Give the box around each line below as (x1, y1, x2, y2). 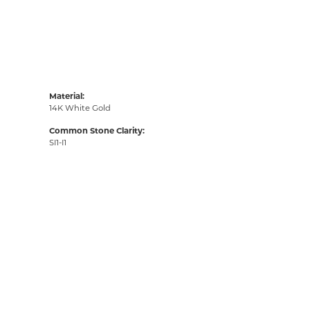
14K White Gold (49, 103, 111, 113)
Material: (49, 91, 84, 102)
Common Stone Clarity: (49, 126, 145, 136)
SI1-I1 (49, 138, 66, 148)
